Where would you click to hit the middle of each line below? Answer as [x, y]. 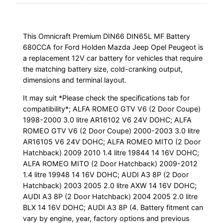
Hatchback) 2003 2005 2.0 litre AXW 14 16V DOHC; [110, 186]
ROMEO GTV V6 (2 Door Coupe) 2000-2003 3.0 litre [111, 131]
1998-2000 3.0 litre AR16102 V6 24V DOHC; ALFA [108, 120]
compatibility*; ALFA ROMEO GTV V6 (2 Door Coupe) [112, 109]
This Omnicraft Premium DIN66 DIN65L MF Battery [107, 36]
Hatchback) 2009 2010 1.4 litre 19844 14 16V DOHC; [111, 153]
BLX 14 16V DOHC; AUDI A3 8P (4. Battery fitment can [113, 208]
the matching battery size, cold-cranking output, [103, 69]
